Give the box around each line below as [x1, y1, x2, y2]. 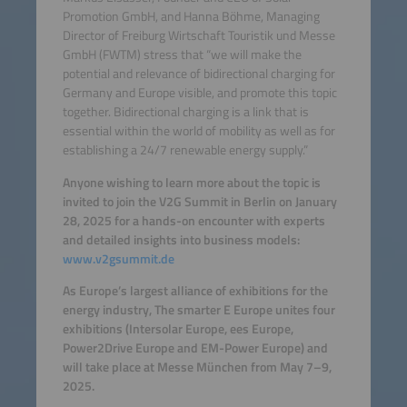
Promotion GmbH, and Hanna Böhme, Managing [62, 6, 320, 27]
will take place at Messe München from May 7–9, [62, 357, 332, 378]
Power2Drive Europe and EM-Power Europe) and [62, 338, 328, 359]
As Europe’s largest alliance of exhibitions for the [62, 281, 328, 302]
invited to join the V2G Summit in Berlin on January [62, 191, 337, 212]
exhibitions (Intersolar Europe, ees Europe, [62, 319, 293, 340]
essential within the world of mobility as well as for [62, 121, 335, 142]
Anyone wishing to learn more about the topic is [62, 172, 321, 193]
